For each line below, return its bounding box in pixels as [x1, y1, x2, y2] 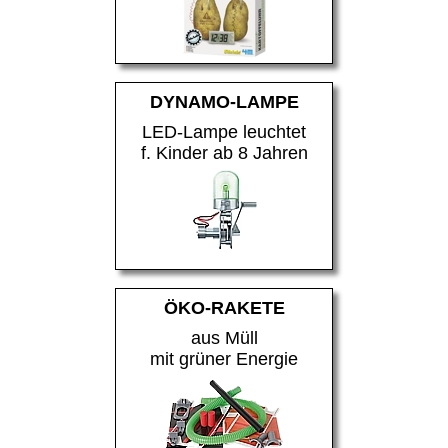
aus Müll [190, 327, 258, 348]
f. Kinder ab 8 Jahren [140, 142, 308, 163]
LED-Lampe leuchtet [142, 121, 306, 142]
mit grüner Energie [150, 348, 298, 369]
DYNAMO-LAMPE [149, 91, 299, 112]
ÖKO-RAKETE [163, 297, 285, 318]
